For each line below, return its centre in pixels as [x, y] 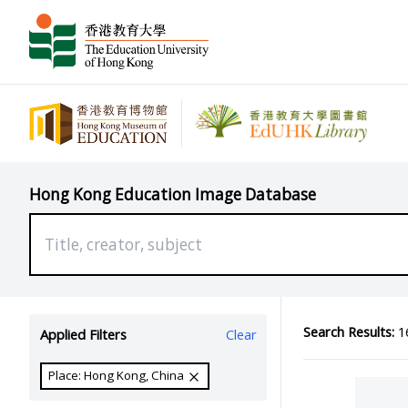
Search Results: [348, 331]
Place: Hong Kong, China [118, 376]
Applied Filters [83, 335]
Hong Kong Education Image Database [173, 194]
